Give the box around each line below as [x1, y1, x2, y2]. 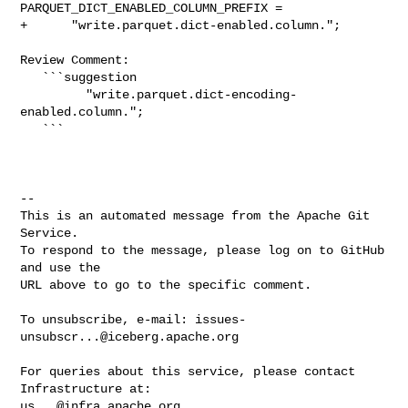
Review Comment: [20, 52, 130, 67]
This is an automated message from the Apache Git [20, 208, 371, 223]
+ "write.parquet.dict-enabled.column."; [20, 17, 342, 33]
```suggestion [20, 69, 43, 85]
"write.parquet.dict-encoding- [20, 87, 87, 102]
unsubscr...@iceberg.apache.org [20, 329, 240, 344]
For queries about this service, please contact [20, 363, 356, 379]
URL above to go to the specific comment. [20, 277, 312, 292]
